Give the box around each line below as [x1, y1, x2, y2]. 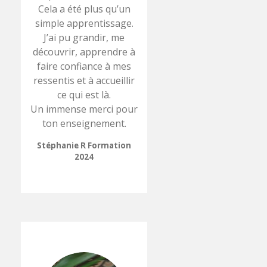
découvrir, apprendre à [33, 45, 136, 58]
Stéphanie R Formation [37, 139, 132, 151]
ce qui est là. [57, 88, 111, 101]
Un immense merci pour [30, 102, 138, 116]
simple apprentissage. [35, 16, 133, 30]
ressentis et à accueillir [33, 73, 135, 87]
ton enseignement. [42, 116, 126, 130]
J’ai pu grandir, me [44, 30, 125, 44]
